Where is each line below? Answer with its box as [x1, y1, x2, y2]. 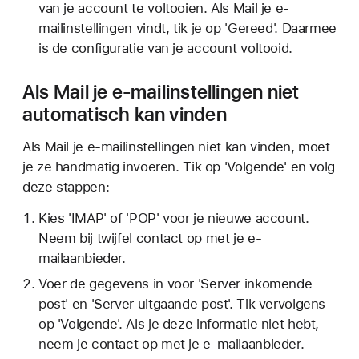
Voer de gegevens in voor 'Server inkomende [38, 276, 313, 292]
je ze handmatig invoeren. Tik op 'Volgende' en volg [22, 159, 335, 175]
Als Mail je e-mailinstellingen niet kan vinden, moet [22, 139, 330, 155]
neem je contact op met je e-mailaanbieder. [38, 336, 305, 353]
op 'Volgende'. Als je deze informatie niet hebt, [38, 316, 320, 333]
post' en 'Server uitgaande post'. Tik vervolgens [38, 296, 326, 313]
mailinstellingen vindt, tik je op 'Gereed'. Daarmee [38, 20, 337, 37]
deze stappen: [22, 179, 110, 196]
